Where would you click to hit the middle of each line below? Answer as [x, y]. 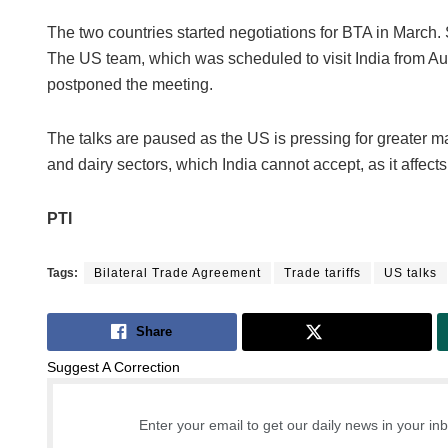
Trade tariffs [322, 272]
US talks [410, 272]
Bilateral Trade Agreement [177, 272]
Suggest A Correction [113, 367]
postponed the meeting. [130, 84]
